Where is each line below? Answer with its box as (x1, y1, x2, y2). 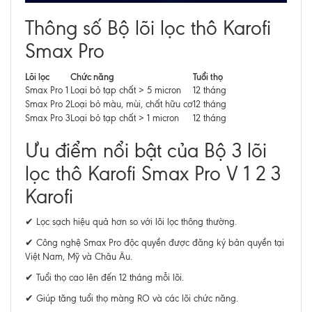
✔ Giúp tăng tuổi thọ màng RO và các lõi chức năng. (25, 293, 238, 304)
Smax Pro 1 (25, 85, 68, 95)
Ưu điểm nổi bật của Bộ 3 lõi (25, 139, 267, 162)
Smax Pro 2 (25, 99, 70, 109)
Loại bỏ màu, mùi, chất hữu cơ (70, 99, 193, 109)
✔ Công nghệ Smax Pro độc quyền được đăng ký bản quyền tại (25, 237, 284, 248)
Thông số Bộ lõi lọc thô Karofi (25, 17, 271, 40)
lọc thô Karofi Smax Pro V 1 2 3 (25, 162, 281, 185)
